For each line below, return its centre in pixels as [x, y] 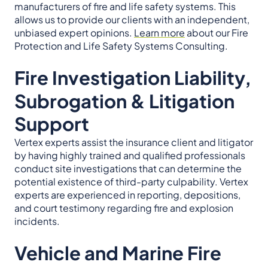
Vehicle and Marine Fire [118, 253]
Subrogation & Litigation [124, 101]
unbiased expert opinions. [74, 33]
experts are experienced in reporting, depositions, [127, 195]
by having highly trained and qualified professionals [130, 155]
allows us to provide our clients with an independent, [132, 19]
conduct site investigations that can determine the [128, 168]
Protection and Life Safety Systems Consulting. [121, 46]
